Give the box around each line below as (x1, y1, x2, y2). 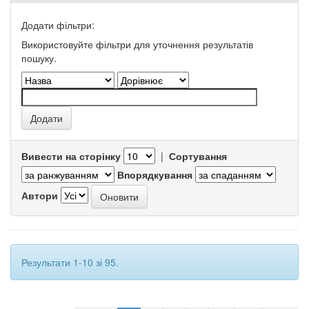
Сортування (169, 149, 227, 163)
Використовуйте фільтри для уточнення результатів (21, 37, 253, 51)
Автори (21, 188, 58, 202)
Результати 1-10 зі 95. (21, 255, 119, 269)
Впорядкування (117, 168, 192, 181)
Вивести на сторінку (21, 149, 121, 163)
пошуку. (21, 51, 57, 65)
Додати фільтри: (21, 18, 94, 32)
